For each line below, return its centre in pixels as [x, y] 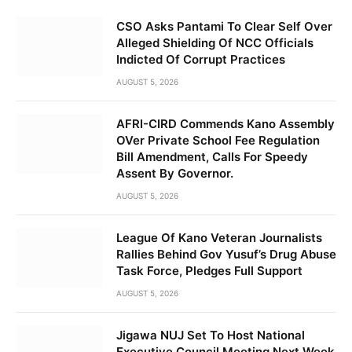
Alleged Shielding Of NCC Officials [215, 43]
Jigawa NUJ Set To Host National [211, 335]
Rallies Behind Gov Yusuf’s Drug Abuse [226, 255]
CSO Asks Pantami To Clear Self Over [224, 27]
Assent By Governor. [175, 174]
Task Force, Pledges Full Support [209, 271]
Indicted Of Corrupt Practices [201, 60]
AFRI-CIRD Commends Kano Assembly [225, 124]
